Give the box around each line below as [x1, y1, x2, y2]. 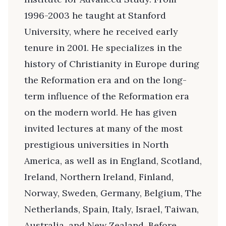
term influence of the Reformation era [24, 90, 189, 102]
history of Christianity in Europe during [24, 58, 199, 70]
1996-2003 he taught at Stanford [24, 10, 166, 22]
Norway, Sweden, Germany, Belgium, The [24, 187, 202, 199]
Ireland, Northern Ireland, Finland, [24, 171, 174, 183]
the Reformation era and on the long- [24, 74, 187, 86]
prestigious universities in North [24, 139, 168, 151]
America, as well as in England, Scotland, [24, 155, 202, 167]
